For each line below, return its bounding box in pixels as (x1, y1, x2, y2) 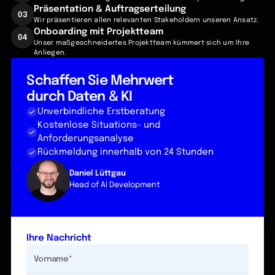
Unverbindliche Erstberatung (37, 107, 165, 117)
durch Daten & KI (26, 90, 133, 104)
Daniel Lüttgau (69, 169, 126, 178)
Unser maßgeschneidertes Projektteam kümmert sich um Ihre (34, 39, 250, 47)
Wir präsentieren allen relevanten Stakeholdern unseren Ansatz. (34, 17, 259, 25)
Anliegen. (34, 49, 67, 57)
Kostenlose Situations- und (37, 120, 160, 130)
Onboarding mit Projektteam (34, 27, 164, 37)
